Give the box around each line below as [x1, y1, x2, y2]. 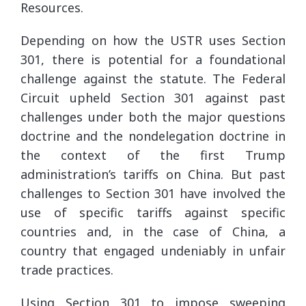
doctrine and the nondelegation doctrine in [20, 127, 286, 144]
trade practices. [20, 261, 113, 278]
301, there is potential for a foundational [20, 51, 286, 68]
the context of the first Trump [20, 146, 286, 163]
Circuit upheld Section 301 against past [20, 89, 286, 106]
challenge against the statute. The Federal [20, 70, 286, 87]
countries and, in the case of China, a [20, 223, 286, 240]
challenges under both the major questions [20, 108, 286, 125]
